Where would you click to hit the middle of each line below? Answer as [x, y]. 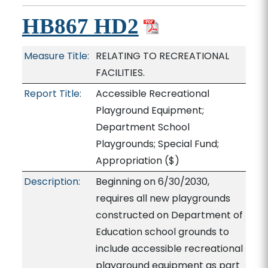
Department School [142, 127]
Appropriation [129, 161]
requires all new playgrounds [163, 198]
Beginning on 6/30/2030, [152, 182]
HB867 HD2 [80, 26]
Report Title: [52, 94]
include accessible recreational [169, 249]
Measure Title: [56, 56]
